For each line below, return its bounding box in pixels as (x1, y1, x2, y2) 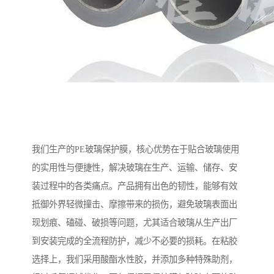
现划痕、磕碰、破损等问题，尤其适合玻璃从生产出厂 (32, 218, 237, 228)
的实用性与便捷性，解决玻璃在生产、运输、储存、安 (32, 163, 237, 173)
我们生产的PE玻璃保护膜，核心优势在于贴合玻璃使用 (32, 144, 239, 155)
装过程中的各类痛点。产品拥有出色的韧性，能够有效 (32, 181, 237, 191)
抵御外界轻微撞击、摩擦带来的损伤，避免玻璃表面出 (32, 199, 237, 210)
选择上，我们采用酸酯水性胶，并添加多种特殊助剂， (32, 254, 237, 265)
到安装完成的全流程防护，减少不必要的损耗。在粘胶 (32, 236, 237, 246)
